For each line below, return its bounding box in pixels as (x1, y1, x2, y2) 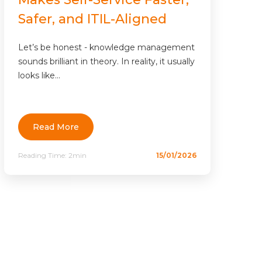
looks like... (18, 70, 61, 81)
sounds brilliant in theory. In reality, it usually (18, 56, 195, 67)
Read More (33, 121, 80, 132)
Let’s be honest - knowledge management (18, 42, 195, 53)
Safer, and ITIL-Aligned (18, 11, 167, 27)
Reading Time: (18, 150, 69, 160)
